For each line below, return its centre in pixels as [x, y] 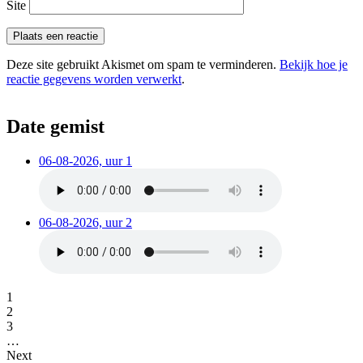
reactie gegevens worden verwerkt [94, 79]
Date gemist [56, 127]
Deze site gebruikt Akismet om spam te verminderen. [143, 65]
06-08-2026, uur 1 [85, 161]
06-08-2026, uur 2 [85, 223]
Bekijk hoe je [314, 65]
